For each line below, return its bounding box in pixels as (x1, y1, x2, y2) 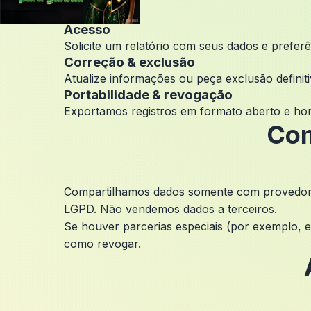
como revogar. (64, 237, 141, 251)
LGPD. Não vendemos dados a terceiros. (64, 202, 277, 216)
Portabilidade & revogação (64, 87, 233, 103)
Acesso (64, 22, 110, 37)
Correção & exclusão (64, 54, 195, 70)
